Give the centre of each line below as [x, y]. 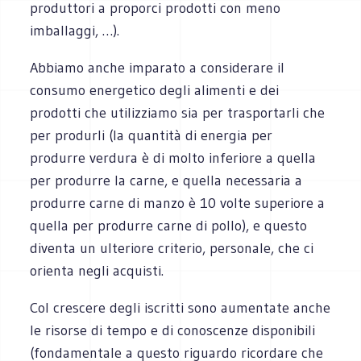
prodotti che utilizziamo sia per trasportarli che [178, 112]
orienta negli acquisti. [97, 270]
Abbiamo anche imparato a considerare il [158, 67]
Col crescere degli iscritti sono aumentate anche [180, 307]
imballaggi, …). [75, 30]
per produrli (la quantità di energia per [151, 135]
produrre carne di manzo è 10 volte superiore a [178, 203]
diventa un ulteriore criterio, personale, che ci [172, 248]
